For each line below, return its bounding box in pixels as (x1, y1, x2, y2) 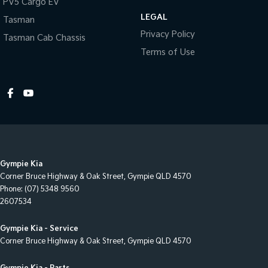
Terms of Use (140, 47, 195, 57)
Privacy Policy (140, 29, 195, 39)
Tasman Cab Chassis (3, 32, 86, 43)
